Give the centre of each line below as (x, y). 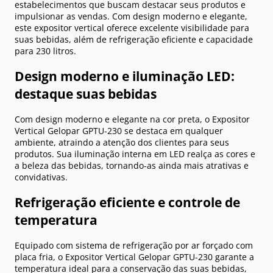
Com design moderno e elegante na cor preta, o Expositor (132, 119)
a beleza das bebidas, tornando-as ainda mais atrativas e (132, 166)
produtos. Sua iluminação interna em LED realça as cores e (135, 154)
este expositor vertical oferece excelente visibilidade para (132, 28)
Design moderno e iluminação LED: (125, 76)
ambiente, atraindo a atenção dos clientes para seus (122, 143)
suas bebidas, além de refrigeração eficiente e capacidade (134, 40)
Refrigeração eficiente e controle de (127, 202)
